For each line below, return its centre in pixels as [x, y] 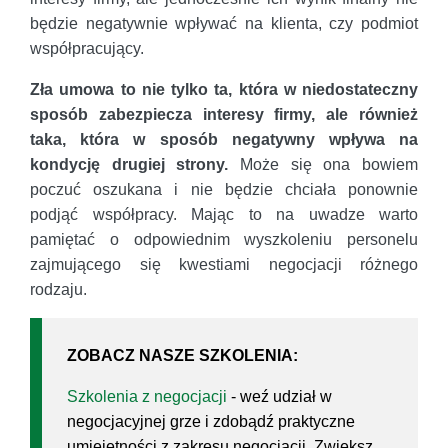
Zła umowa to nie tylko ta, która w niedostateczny [224, 90]
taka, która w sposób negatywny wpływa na [224, 140]
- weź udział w [279, 397]
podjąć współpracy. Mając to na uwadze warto [224, 215]
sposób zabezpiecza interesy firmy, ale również [224, 115]
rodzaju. [58, 290]
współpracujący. [87, 49]
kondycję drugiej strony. [129, 165]
